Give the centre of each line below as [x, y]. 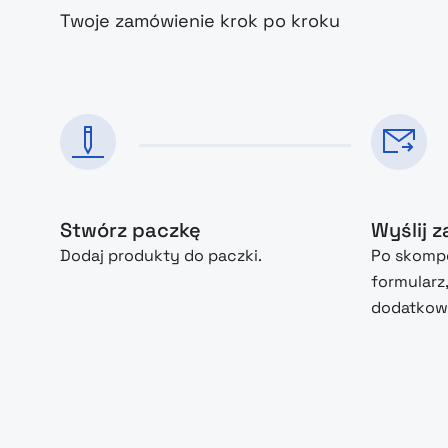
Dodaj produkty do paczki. [161, 255]
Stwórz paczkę [130, 230]
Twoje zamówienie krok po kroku [200, 20]
